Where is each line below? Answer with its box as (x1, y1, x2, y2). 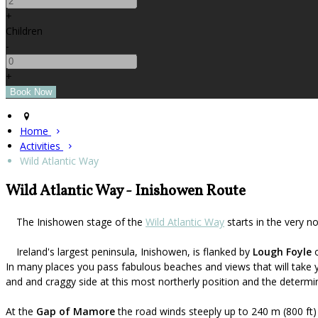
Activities (20, 138, 63, 153)
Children (6, 23, 43, 38)
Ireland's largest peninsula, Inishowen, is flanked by (16, 245, 253, 259)
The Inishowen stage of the (16, 215, 146, 229)
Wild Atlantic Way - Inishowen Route (6, 181, 246, 202)
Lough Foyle (253, 245, 312, 259)
